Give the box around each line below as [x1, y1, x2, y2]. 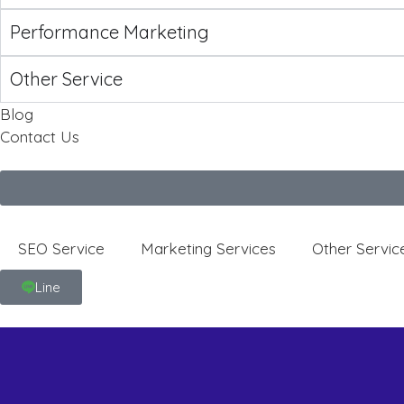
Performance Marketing [10, 21, 209, 43]
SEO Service [18, 239, 105, 258]
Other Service [10, 68, 123, 90]
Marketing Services [141, 239, 276, 258]
